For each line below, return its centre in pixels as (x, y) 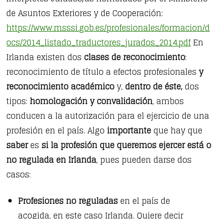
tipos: (17, 101)
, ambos (168, 101)
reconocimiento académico (61, 86)
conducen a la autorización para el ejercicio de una (108, 116)
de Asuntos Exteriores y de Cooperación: (85, 13)
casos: (19, 174)
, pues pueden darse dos (144, 160)
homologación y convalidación (90, 101)
